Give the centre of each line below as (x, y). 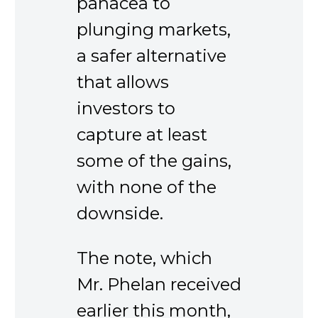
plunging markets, (154, 29)
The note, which (144, 258)
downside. (120, 213)
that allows (123, 82)
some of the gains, (154, 160)
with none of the (147, 187)
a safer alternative (152, 55)
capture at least (142, 134)
